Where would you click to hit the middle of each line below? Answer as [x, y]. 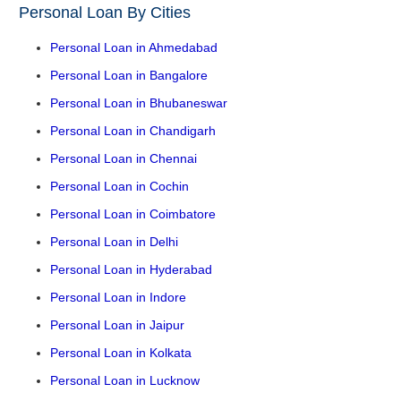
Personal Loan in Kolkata [121, 352]
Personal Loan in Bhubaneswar [139, 102]
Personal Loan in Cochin [119, 186]
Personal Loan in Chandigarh [133, 130]
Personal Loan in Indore [118, 297]
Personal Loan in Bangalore [129, 75]
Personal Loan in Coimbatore [133, 213]
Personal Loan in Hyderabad [131, 269]
